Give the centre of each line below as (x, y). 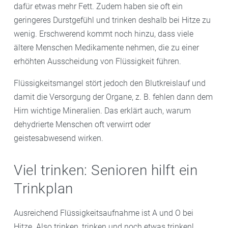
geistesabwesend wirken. (59, 138)
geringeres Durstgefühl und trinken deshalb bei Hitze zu (112, 20)
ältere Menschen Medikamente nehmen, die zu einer (106, 48)
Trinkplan (44, 189)
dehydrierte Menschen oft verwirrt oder (82, 124)
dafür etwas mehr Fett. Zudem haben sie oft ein (98, 6)
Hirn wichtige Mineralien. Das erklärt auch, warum (102, 111)
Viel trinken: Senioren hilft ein (106, 170)
